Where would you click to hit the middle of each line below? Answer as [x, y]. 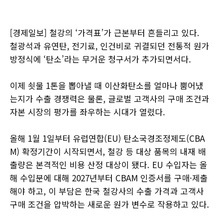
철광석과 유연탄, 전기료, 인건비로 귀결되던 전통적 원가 [109, 46]
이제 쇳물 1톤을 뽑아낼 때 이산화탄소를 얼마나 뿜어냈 [107, 85]
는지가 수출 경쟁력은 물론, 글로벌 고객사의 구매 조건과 [109, 99]
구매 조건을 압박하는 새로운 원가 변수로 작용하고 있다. [109, 204]
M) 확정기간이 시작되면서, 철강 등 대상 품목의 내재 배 [108, 151]
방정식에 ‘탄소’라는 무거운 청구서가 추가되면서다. [100, 59]
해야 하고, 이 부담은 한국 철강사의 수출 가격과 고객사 [107, 191]
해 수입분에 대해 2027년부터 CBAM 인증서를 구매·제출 [109, 178]
